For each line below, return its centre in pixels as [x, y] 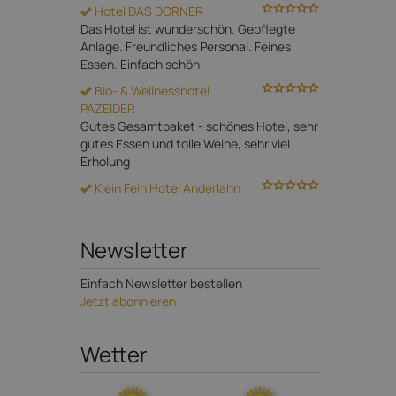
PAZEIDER [108, 108]
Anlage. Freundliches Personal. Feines [186, 46]
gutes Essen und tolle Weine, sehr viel [185, 143]
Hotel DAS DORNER [148, 11]
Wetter [114, 354]
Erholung [105, 161]
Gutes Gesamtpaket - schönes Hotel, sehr [199, 126]
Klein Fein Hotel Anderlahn [166, 187]
